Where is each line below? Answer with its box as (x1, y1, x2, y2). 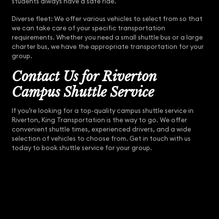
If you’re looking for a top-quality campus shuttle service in (12, 107, 194, 115)
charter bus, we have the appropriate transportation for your (12, 43, 204, 51)
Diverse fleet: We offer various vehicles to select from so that (12, 15, 202, 23)
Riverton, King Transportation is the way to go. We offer (12, 116, 187, 125)
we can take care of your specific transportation (12, 24, 165, 33)
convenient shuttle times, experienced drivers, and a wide (12, 125, 191, 134)
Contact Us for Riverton (12, 68, 156, 85)
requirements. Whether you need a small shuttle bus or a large (12, 33, 203, 42)
